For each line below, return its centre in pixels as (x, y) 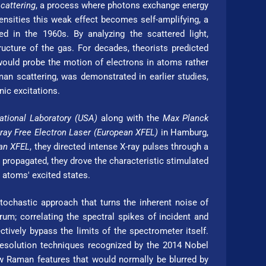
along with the (130, 118)
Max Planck (186, 118)
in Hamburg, (183, 132)
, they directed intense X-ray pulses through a (119, 146)
